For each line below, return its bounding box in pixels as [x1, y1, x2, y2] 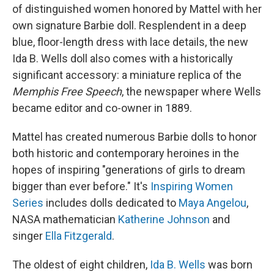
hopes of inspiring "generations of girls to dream [12, 163, 245, 177]
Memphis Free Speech [12, 85, 122, 98]
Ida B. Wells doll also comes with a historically [12, 52, 233, 65]
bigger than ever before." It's [12, 180, 150, 193]
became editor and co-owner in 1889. [12, 102, 192, 115]
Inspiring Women [150, 180, 233, 193]
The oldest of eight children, [12, 258, 150, 272]
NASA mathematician [12, 213, 118, 226]
